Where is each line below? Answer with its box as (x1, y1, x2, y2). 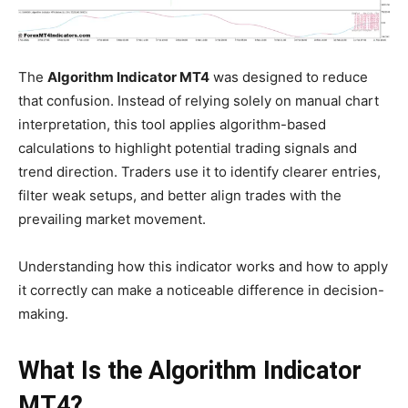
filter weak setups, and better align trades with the (18, 187, 342, 205)
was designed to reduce (209, 68, 368, 87)
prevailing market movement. (18, 210, 206, 229)
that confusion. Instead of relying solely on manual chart (18, 92, 379, 110)
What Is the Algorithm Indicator (18, 356, 362, 386)
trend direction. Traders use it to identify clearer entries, (18, 163, 381, 181)
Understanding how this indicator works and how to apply (18, 258, 388, 276)
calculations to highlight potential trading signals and (18, 139, 357, 158)
